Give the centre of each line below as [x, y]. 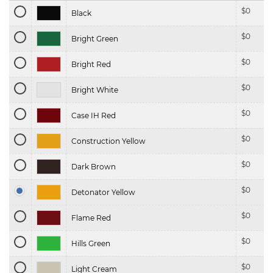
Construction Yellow [108, 141]
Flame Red [91, 218]
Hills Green [91, 244]
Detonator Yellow [103, 193]
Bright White [95, 90]
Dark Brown [94, 167]
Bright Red [91, 65]
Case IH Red [94, 116]
